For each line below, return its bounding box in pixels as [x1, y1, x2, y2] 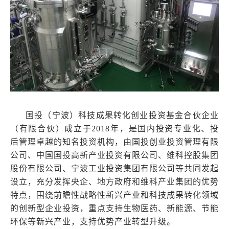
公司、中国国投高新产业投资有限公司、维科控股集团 [10, 150, 219, 159]
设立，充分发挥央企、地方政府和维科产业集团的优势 [10, 177, 219, 186]
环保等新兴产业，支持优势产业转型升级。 [10, 217, 175, 226]
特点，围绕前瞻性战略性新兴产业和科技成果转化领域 [10, 190, 219, 199]
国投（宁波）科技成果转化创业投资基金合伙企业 [26, 110, 219, 120]
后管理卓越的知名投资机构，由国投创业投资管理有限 [10, 137, 219, 146]
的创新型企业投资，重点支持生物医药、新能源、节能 [10, 203, 219, 213]
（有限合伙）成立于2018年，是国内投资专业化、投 [10, 124, 219, 133]
